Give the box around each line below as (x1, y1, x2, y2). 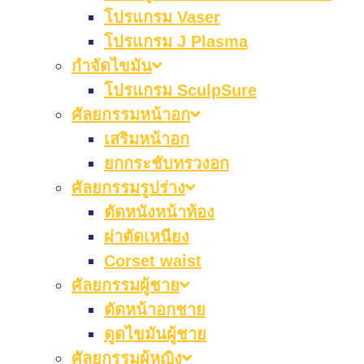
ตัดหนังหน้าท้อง (104, 203, 214, 221)
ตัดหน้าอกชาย (104, 301, 206, 318)
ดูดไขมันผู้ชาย (104, 325, 206, 343)
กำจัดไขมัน (71, 57, 152, 75)
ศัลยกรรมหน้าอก (71, 106, 190, 123)
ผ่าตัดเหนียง (104, 227, 189, 245)
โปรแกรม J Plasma (104, 32, 248, 50)
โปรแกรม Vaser (104, 8, 220, 26)
